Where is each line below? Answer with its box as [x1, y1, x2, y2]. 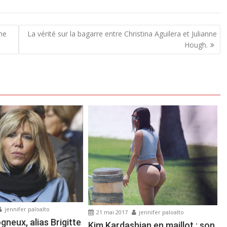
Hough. [184, 40, 208, 50]
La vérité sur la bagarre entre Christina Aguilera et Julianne [27, 28, 217, 39]
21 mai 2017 [95, 208, 128, 216]
